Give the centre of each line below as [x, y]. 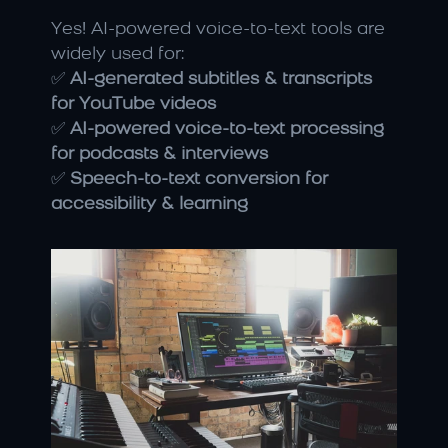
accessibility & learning [149, 204]
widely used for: [118, 54]
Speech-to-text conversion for [199, 179]
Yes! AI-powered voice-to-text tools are [218, 29]
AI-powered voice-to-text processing [227, 129]
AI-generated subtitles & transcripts [221, 79]
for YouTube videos [133, 104]
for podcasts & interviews [159, 154]
